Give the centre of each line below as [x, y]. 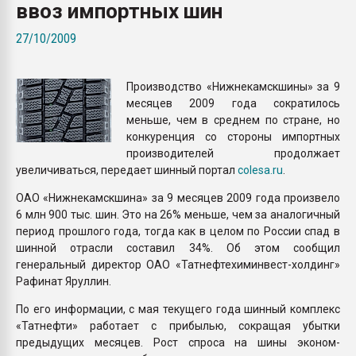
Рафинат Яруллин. [64, 281]
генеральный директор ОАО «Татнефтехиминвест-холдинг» [178, 264]
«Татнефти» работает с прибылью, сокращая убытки [178, 325]
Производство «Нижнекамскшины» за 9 [233, 86]
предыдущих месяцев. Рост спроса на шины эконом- [178, 342]
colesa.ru [260, 170]
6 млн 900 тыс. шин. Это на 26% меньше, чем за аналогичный [178, 214]
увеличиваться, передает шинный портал [127, 170]
